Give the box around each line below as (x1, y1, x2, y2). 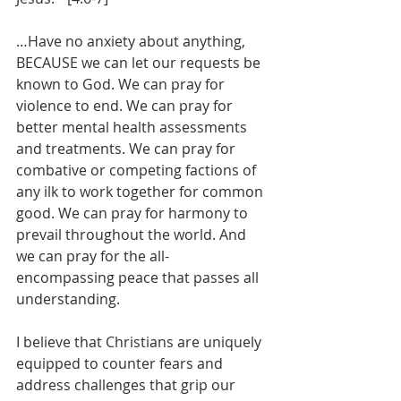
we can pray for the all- (16, 246, 169, 266)
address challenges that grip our (16, 375, 239, 395)
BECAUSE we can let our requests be (16, 53, 264, 73)
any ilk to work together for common (16, 182, 267, 201)
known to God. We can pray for (16, 74, 228, 94)
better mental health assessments (16, 117, 251, 137)
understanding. (16, 289, 120, 309)
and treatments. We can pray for (16, 139, 239, 158)
